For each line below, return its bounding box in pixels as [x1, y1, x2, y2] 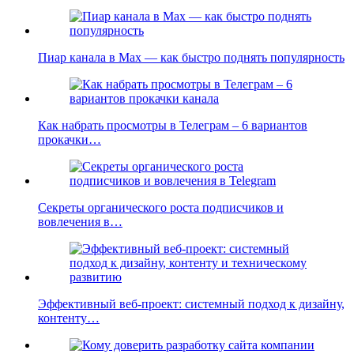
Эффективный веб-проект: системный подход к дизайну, [38, 297, 345, 311]
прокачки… [38, 133, 101, 147]
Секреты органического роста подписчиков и [38, 201, 284, 215]
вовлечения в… [38, 215, 122, 229]
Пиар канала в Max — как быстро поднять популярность [38, 51, 345, 65]
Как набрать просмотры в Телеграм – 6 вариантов [38, 119, 307, 133]
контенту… [38, 311, 100, 326]
